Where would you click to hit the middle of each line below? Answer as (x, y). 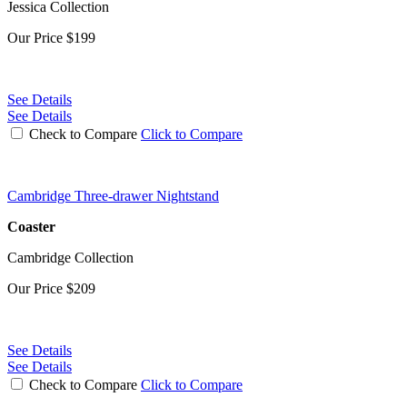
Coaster (31, 226)
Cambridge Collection (70, 257)
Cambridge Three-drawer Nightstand (113, 195)
